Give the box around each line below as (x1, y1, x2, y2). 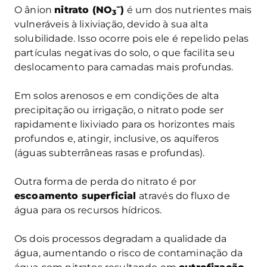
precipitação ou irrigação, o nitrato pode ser (14, 104, 224, 116)
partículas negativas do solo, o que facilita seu (14, 46, 235, 58)
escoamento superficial (14, 190, 136, 201)
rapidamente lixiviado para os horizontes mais (14, 118, 235, 130)
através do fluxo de (136, 190, 230, 201)
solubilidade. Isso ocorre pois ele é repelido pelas (14, 32, 249, 44)
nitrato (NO (54, 4, 113, 15)
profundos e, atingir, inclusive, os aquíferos (14, 132, 219, 144)
